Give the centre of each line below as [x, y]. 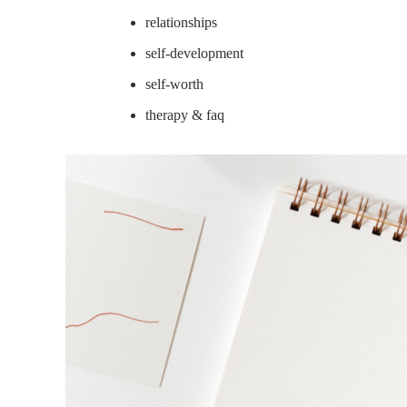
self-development [194, 53]
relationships [181, 22]
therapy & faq [185, 114]
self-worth [174, 84]
